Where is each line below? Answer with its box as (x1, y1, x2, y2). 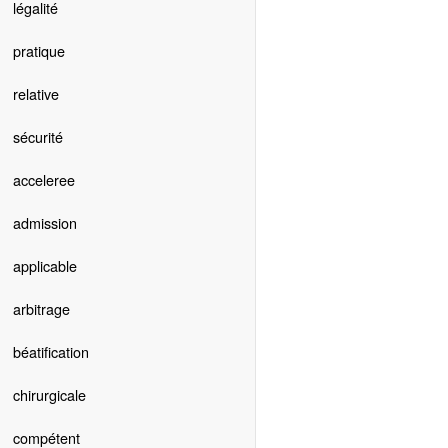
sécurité (12, 126, 63, 148)
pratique (12, 40, 65, 62)
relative (12, 83, 59, 105)
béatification (12, 341, 89, 363)
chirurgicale (12, 384, 86, 406)
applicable (12, 255, 77, 277)
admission (12, 212, 77, 234)
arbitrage (12, 298, 70, 320)
